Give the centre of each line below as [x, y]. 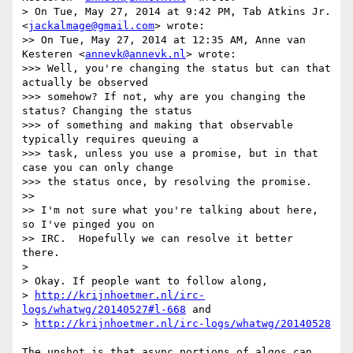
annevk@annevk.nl [136, 54]
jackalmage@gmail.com [91, 26]
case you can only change [98, 168]
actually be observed [85, 83]
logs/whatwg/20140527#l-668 [104, 310]
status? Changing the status [107, 111]
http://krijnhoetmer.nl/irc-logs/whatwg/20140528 [183, 324]
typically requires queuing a [110, 139]
